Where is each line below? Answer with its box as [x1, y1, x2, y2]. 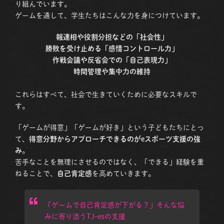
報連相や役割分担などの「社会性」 [56, 33, 168, 40]
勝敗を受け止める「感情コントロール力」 [45, 44, 178, 52]
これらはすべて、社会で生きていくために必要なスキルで [15, 90, 197, 98]
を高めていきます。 [92, 169, 155, 177]
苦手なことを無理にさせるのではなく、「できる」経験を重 [15, 158, 204, 165]
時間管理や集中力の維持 [73, 67, 150, 75]
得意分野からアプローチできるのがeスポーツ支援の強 [29, 135, 200, 142]
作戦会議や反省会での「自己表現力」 [52, 56, 171, 63]
